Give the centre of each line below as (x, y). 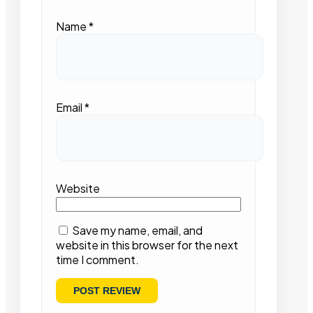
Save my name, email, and (137, 231)
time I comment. (97, 260)
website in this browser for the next (147, 245)
